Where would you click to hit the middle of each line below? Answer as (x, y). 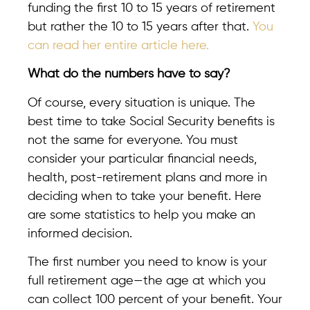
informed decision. (80, 234)
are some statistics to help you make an (142, 215)
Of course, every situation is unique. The (142, 103)
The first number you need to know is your (147, 263)
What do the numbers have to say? (129, 74)
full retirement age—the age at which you (147, 281)
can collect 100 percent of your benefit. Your (155, 300)
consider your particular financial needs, (142, 159)
